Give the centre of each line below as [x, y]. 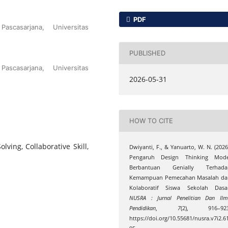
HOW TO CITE [151, 121]
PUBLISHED [148, 53]
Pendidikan [143, 208]
